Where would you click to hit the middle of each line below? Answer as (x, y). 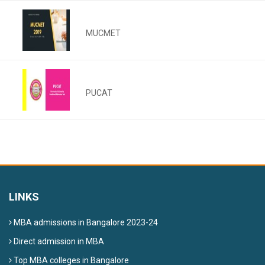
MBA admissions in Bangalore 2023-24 (85, 222)
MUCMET (104, 33)
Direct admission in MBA (58, 241)
